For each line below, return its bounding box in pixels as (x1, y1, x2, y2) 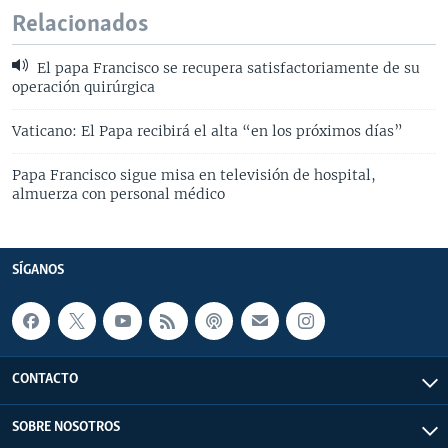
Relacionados (12, 11, 148, 37)
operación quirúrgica (12, 77, 155, 96)
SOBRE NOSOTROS (12, 419, 120, 435)
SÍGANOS (12, 262, 64, 278)
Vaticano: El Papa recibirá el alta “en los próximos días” (12, 121, 403, 140)
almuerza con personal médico (12, 184, 225, 203)
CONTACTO (12, 371, 78, 387)
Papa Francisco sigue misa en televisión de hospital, (12, 165, 376, 184)
